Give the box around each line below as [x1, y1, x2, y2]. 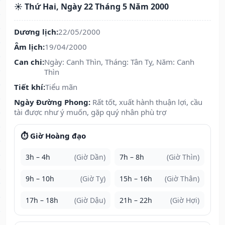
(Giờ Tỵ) [80, 174, 105, 184]
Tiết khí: [14, 82, 45, 92]
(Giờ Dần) [74, 152, 105, 162]
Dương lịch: [14, 27, 58, 37]
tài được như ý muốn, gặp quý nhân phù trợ [14, 107, 166, 118]
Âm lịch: [14, 42, 45, 52]
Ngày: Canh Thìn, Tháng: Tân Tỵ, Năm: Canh [44, 57, 194, 67]
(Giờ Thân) [165, 174, 199, 184]
